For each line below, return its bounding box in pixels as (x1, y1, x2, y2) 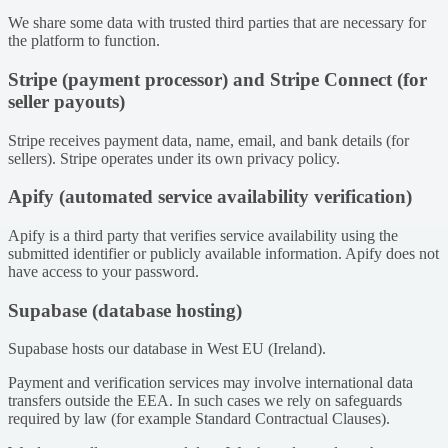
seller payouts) (8, 90, 125, 112)
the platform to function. (8, 32, 160, 50)
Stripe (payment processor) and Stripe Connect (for (8, 68, 427, 90)
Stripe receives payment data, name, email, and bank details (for (8, 131, 409, 149)
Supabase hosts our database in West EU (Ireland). (8, 340, 326, 358)
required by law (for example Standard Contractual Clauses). (8, 410, 390, 428)
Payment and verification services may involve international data (8, 374, 413, 392)
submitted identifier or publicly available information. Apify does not (8, 245, 439, 263)
